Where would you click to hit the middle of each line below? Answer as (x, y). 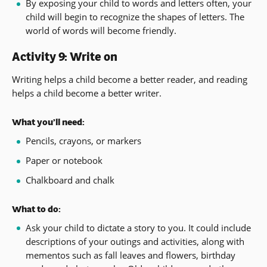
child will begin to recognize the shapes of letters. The (135, 17)
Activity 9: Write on (65, 57)
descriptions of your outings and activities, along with (135, 241)
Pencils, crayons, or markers (83, 141)
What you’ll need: (48, 122)
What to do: (36, 209)
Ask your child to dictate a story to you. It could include (138, 227)
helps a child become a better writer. (87, 93)
